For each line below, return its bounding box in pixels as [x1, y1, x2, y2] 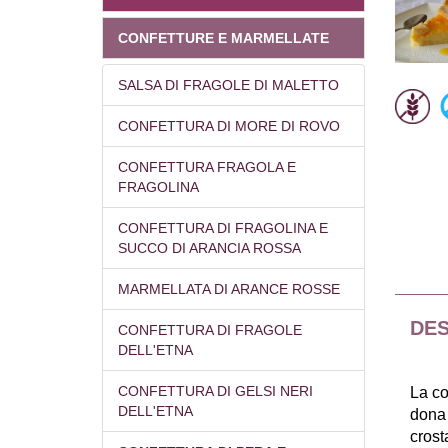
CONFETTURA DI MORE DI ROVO [118, 118, 340, 135]
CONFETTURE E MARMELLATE [118, 30, 329, 47]
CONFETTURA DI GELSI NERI [118, 383, 313, 400]
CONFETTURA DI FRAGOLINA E [118, 220, 328, 237]
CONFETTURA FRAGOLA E [118, 159, 296, 176]
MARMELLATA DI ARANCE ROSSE [118, 281, 340, 298]
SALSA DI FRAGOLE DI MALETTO [118, 77, 339, 94]
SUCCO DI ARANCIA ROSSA [118, 240, 301, 257]
